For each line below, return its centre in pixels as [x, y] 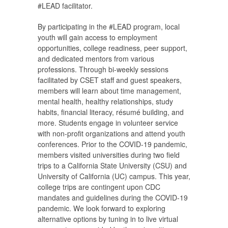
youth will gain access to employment [97, 37]
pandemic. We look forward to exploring [102, 208]
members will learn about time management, [109, 91]
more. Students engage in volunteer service [108, 123]
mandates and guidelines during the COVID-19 [113, 198]
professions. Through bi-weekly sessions [103, 69]
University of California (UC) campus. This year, [114, 176]
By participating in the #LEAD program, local [109, 27]
